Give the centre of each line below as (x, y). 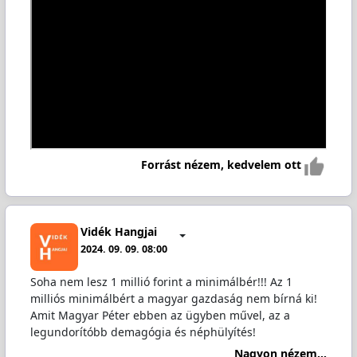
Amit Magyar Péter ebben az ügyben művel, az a (160, 316)
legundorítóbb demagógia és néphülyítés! (143, 332)
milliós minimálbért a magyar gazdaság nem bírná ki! (173, 299)
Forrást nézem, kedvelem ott (222, 165)
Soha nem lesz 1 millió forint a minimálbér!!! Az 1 (161, 282)
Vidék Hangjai (119, 231)
